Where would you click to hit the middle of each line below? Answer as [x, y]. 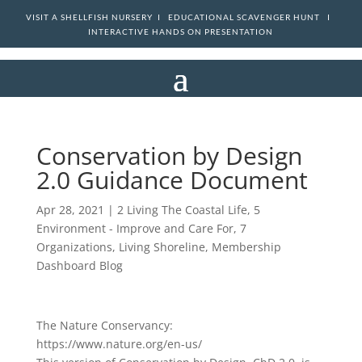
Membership [246, 247]
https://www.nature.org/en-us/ [119, 344]
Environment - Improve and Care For [135, 228]
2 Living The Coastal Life [182, 210]
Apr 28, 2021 [70, 210]
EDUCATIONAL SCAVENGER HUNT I [252, 17]
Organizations [74, 247]
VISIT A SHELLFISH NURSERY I [97, 17]
